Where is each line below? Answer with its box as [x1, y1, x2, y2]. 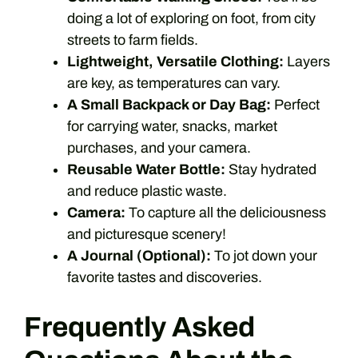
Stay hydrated [225, 161, 316, 177]
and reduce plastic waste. [67, 183, 227, 199]
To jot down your [211, 248, 317, 264]
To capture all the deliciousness [125, 205, 326, 221]
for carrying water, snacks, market [67, 118, 277, 134]
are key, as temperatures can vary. [67, 75, 280, 91]
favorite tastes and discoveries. [67, 269, 262, 285]
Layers [284, 54, 330, 70]
